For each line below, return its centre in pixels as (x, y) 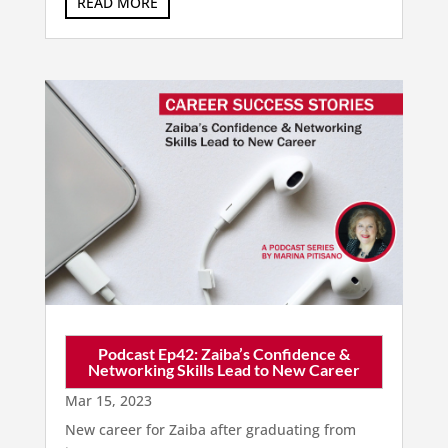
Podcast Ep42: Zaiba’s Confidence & (223, 353)
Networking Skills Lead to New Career (223, 369)
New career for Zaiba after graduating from (210, 429)
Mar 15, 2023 (108, 400)
